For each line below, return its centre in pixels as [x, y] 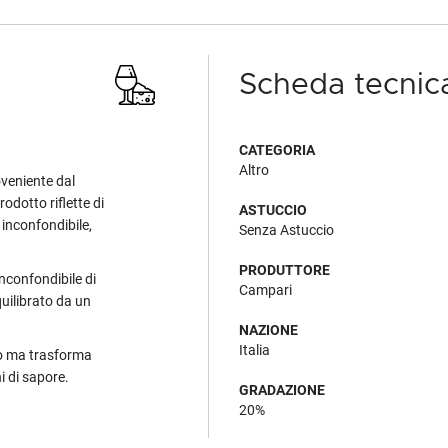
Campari [265, 290]
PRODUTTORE [284, 270]
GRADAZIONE [282, 390]
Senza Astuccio [286, 230]
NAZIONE [268, 330]
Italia [254, 350]
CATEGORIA [277, 150]
